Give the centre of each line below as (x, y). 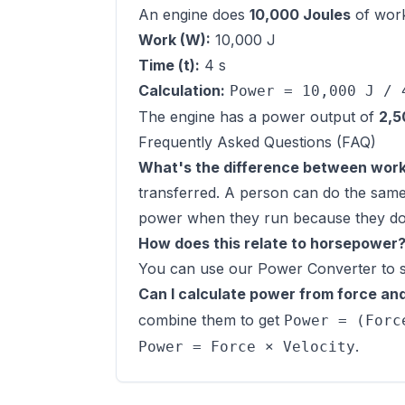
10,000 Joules (300, 14)
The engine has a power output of (259, 117)
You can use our (198, 268)
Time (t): (169, 65)
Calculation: (182, 90)
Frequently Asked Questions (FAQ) (257, 142)
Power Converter (317, 268)
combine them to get (211, 320)
